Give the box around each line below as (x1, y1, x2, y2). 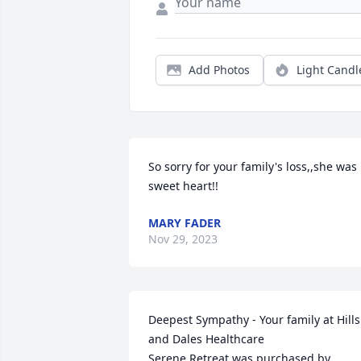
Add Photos (189, 62, 250, 77)
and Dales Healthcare (148, 331, 264, 346)
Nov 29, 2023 (148, 231, 218, 247)
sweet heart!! (148, 178, 218, 193)
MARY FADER (148, 215, 221, 230)
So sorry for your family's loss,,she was (148, 159, 357, 174)
